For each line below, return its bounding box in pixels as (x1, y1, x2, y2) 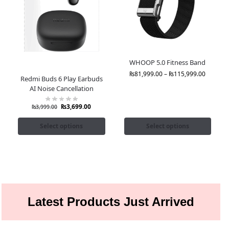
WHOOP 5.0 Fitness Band (129, 58, 206, 67)
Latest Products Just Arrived (28, 195, 194, 209)
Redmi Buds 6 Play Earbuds (20, 74, 103, 83)
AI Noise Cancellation (29, 83, 94, 93)
